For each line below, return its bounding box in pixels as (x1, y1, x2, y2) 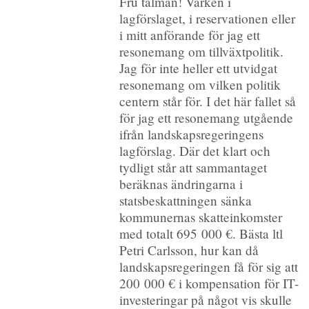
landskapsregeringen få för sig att (119, 257, 298, 275)
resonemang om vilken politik (119, 75, 281, 93)
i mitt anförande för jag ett (119, 26, 260, 43)
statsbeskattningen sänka (119, 191, 252, 209)
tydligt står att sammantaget (119, 158, 267, 176)
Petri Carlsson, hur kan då (119, 241, 259, 259)
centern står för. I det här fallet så (119, 92, 296, 110)
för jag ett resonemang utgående (119, 108, 293, 126)
